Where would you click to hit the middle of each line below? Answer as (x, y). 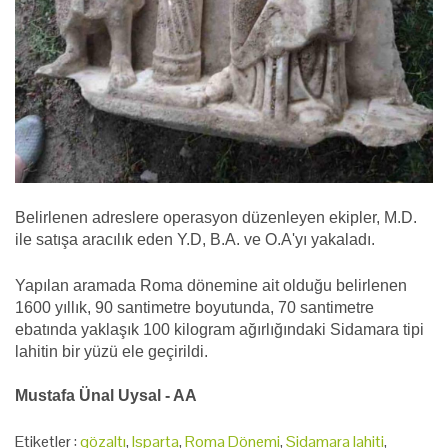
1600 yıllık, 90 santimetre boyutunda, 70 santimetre (194, 307)
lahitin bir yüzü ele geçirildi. (111, 351)
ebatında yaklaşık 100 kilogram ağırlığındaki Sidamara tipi (219, 329)
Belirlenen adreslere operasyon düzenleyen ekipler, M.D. (216, 217)
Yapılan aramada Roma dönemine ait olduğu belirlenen (211, 285)
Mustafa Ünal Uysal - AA (106, 395)
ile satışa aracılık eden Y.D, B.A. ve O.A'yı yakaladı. (195, 239)
